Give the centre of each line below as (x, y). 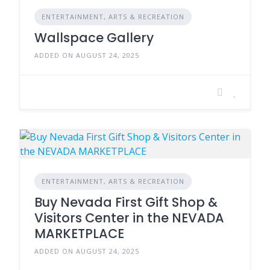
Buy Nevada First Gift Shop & (126, 202)
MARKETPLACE (79, 234)
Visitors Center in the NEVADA (129, 218)
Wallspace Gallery (94, 38)
